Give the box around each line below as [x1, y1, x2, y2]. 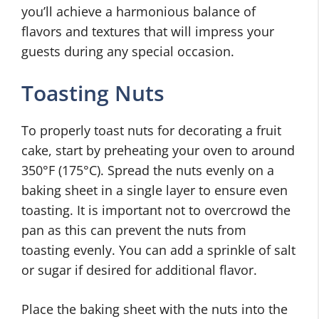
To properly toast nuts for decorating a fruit [21, 122, 281, 139]
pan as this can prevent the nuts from [21, 221, 246, 239]
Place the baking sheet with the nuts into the [21, 300, 288, 318]
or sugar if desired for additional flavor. [21, 261, 257, 278]
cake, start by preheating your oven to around [21, 142, 295, 159]
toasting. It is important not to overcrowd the [21, 202, 291, 219]
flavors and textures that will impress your [21, 23, 274, 40]
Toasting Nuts [21, 78, 164, 108]
